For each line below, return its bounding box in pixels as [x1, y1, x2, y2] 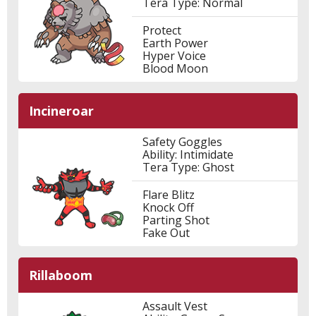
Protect [142, 23, 181, 38]
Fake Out [142, 225, 190, 241]
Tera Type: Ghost [142, 159, 234, 175]
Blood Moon [142, 61, 208, 76]
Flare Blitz [142, 187, 195, 202]
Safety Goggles [142, 134, 222, 150]
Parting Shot [142, 212, 209, 228]
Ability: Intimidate [142, 147, 233, 162]
